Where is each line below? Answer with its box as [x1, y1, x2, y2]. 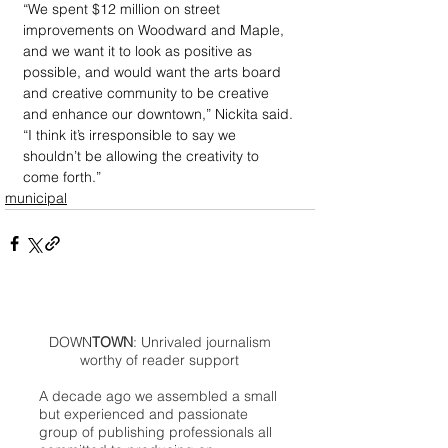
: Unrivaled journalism [132, 333, 271, 351]
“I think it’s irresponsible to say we [23, 126, 240, 144]
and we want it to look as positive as [23, 42, 256, 60]
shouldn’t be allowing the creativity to [23, 147, 263, 165]
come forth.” [23, 168, 101, 186]
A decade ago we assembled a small [39, 387, 277, 405]
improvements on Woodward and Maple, [23, 21, 288, 39]
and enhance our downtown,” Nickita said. [23, 105, 297, 123]
